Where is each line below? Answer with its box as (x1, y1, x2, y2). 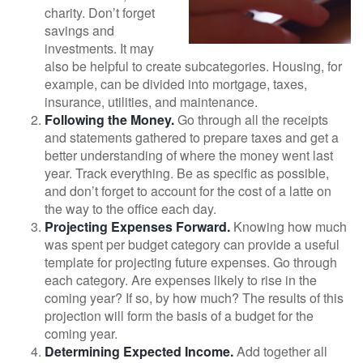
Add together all (233, 342, 327, 361)
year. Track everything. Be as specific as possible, (45, 164, 329, 182)
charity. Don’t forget (45, 3, 155, 22)
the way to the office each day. (45, 199, 216, 218)
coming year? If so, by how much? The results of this (45, 288, 344, 307)
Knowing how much (230, 217, 347, 236)
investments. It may (45, 39, 154, 58)
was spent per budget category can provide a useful (45, 235, 340, 254)
